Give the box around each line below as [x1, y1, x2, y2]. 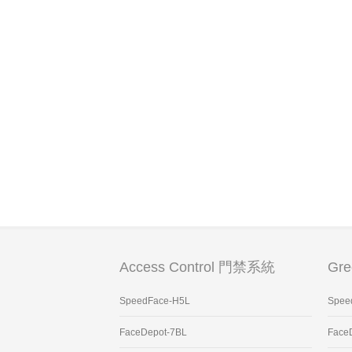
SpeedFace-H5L [119, 295, 190, 306]
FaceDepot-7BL [119, 327, 187, 338]
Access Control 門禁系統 [119, 259, 275, 275]
